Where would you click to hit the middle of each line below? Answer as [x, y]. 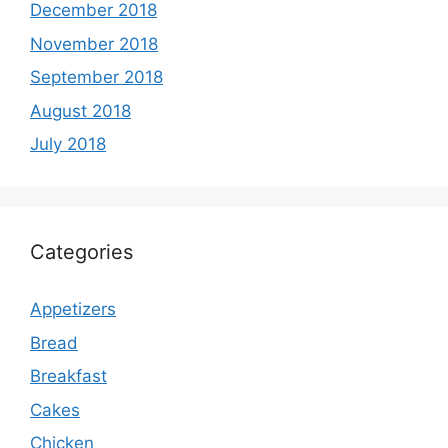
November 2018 [94, 43]
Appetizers [73, 309]
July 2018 [68, 144]
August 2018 [80, 110]
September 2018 [96, 77]
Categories [81, 252]
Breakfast [68, 376]
